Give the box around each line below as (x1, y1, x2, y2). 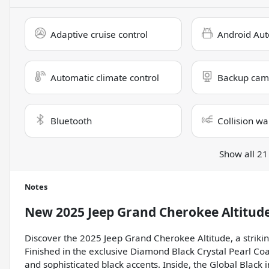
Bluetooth (50, 115, 92, 127)
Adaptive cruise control (50, 28, 148, 41)
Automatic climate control (50, 71, 159, 84)
